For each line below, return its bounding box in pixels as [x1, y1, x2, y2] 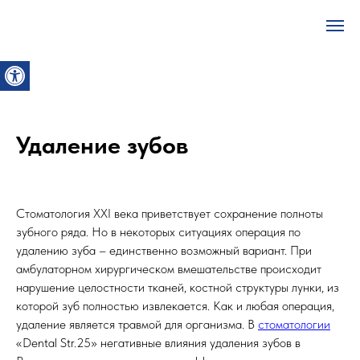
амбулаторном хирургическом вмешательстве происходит [16, 261, 321, 276]
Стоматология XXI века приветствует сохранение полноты [16, 206, 323, 221]
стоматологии [258, 317, 330, 332]
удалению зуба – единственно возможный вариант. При [16, 243, 312, 258]
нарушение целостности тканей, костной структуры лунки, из [16, 280, 339, 295]
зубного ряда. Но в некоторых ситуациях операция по [16, 224, 301, 239]
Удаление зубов [16, 130, 188, 159]
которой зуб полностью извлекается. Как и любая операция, [16, 298, 334, 313]
